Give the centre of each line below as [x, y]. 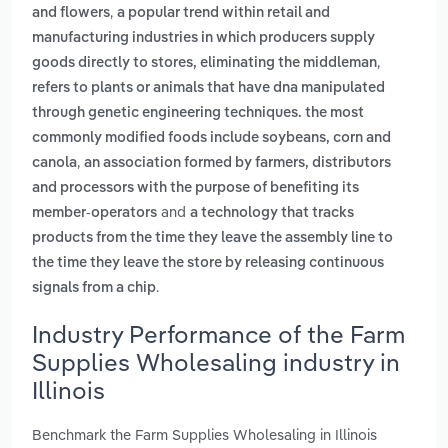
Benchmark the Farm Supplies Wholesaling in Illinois [204, 434]
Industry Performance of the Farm [218, 333]
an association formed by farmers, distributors [237, 163]
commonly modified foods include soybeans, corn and [211, 138]
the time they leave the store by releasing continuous [208, 263]
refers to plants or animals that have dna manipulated [208, 88]
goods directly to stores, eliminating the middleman [204, 63]
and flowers [71, 13]
